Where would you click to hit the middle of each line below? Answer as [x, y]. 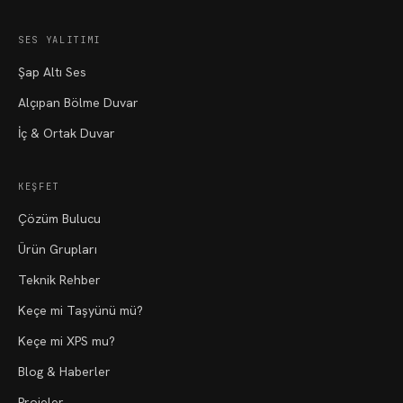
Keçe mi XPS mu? [67, 341]
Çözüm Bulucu [59, 219]
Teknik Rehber [59, 280]
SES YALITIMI [59, 40]
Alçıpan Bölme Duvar [78, 103]
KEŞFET [39, 186]
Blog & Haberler [64, 372]
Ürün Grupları [58, 249]
